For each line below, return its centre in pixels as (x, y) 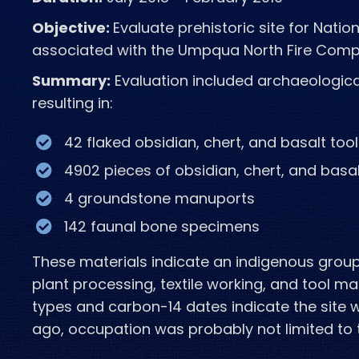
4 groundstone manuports (159, 198)
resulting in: (73, 103)
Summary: (71, 81)
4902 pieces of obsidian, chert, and (192, 170)
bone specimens (200, 226)
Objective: (73, 28)
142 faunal (102, 226)
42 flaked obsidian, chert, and (172, 142)
